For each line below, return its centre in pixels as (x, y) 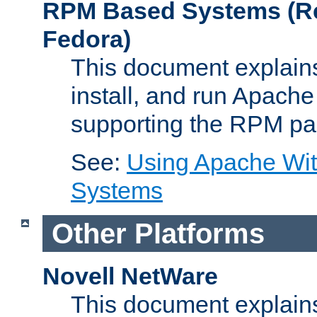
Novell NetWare (130, 276)
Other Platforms (158, 233)
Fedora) (87, 39)
